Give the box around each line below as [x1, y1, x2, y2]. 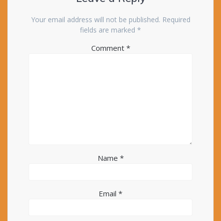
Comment [91, 42, 126, 53]
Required [162, 14, 190, 24]
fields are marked [80, 25, 137, 35]
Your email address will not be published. [31, 14, 160, 24]
